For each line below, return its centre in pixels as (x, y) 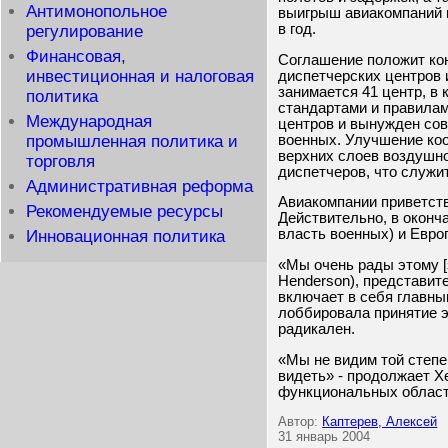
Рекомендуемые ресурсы (124, 211)
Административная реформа (139, 186)
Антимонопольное (96, 11)
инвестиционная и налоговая (140, 76)
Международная (89, 121)
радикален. (317, 328)
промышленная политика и (132, 141)
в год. (297, 28)
